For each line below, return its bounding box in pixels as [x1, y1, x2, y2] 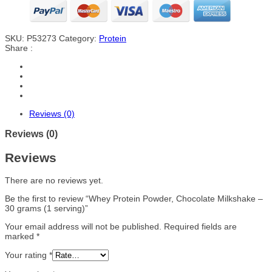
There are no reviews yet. [5, 175, 103, 186]
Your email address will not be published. [5, 222, 161, 232]
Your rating [5, 250, 49, 260]
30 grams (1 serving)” [5, 203, 88, 214]
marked [5, 231, 36, 242]
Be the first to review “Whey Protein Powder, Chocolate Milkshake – [5, 194, 263, 204]
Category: [59, 33, 99, 43]
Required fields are [164, 222, 237, 232]
